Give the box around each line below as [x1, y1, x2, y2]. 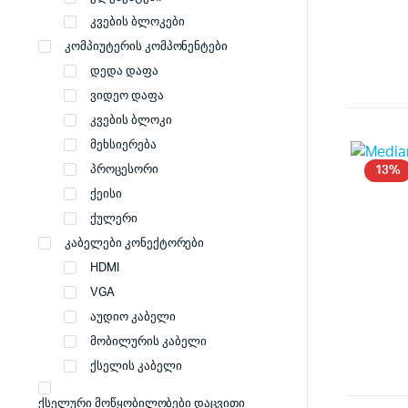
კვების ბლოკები [90, 16, 185, 28]
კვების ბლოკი [90, 115, 172, 127]
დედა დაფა [90, 66, 158, 77]
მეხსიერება [90, 139, 157, 151]
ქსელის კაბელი [90, 361, 182, 372]
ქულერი [90, 213, 138, 225]
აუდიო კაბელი [90, 311, 176, 323]
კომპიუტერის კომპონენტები [65, 41, 229, 53]
